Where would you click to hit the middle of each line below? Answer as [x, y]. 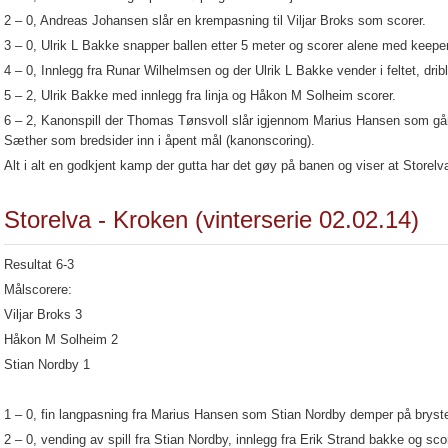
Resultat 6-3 [39, 264]
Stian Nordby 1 [47, 364]
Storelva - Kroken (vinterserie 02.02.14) [211, 219]
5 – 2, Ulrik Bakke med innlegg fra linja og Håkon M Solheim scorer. [200, 95]
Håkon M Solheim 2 [61, 339]
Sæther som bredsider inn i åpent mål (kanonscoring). [159, 140]
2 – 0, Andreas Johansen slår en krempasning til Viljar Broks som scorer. [215, 20]
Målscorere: [38, 289]
